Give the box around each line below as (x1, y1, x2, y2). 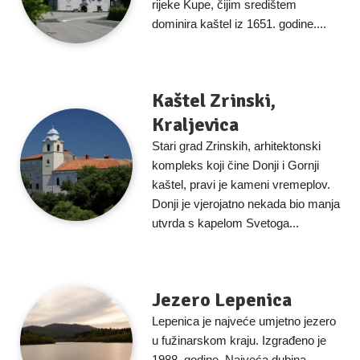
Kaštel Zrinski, (152, 88, 276, 112)
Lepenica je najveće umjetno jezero (152, 314, 336, 328)
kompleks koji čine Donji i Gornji (152, 158, 319, 172)
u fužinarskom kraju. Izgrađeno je (152, 333, 326, 347)
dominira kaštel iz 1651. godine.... (152, 17, 326, 31)
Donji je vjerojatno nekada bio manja (152, 197, 340, 211)
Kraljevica (152, 112, 239, 137)
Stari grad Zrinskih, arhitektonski (152, 139, 321, 153)
